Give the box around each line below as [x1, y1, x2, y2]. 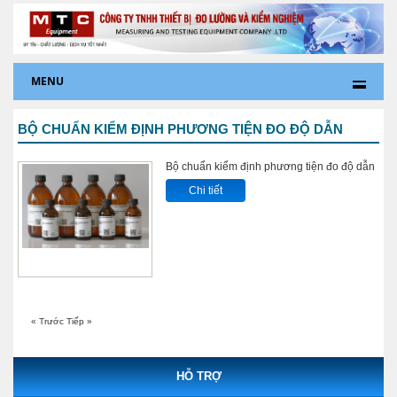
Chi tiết [189, 183, 222, 197]
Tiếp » [66, 315, 92, 326]
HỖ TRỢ [175, 369, 222, 383]
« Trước [31, 315, 66, 326]
